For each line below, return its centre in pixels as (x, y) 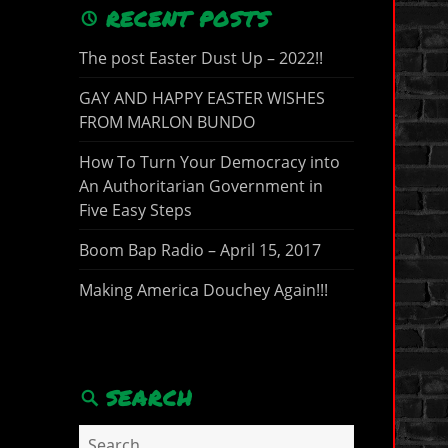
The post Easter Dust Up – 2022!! (200, 57)
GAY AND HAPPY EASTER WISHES (201, 97)
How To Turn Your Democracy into (209, 161)
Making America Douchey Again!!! (203, 289)
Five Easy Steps (135, 209)
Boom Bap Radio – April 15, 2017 (199, 249)
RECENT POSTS (187, 19)
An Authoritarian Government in (200, 185)
